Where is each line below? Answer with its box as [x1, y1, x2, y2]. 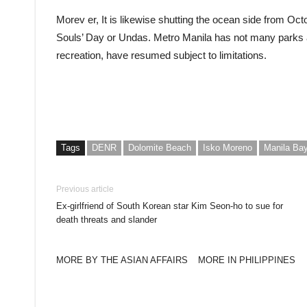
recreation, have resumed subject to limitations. [56, 49, 267, 61]
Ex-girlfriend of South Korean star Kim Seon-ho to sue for [56, 200, 283, 211]
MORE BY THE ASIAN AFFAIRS [56, 254, 188, 265]
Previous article [56, 184, 114, 194]
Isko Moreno [203, 142, 252, 153]
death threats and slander [56, 214, 157, 225]
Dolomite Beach [128, 142, 191, 153]
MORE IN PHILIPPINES [198, 254, 295, 265]
